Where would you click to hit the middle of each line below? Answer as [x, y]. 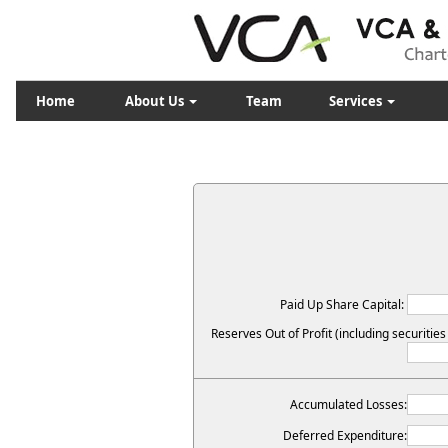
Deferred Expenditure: [345, 435]
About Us [156, 101]
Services [356, 101]
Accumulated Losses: [349, 404]
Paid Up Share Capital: [344, 304]
